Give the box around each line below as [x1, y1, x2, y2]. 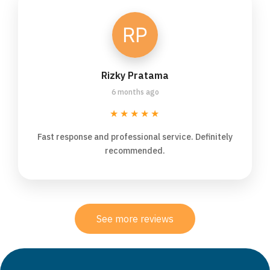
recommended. [105, 145, 165, 157]
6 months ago [111, 87, 159, 97]
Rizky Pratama [101, 69, 169, 82]
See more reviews [96, 213, 174, 225]
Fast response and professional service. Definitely [37, 131, 233, 143]
